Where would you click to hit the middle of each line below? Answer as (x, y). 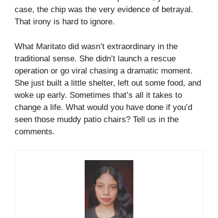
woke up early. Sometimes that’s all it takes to (98, 95)
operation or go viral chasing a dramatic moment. (104, 71)
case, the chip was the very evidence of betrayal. (104, 10)
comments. (35, 131)
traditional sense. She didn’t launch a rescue (95, 58)
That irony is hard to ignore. (65, 22)
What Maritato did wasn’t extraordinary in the (96, 46)
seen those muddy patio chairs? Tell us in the (97, 119)
